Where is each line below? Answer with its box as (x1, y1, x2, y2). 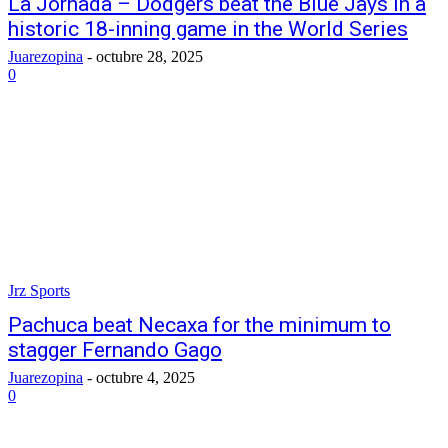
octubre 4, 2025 (96, 369, 195, 386)
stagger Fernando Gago (8, 338, 222, 362)
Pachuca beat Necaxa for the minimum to (8, 313, 391, 337)
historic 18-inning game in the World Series (8, 17, 408, 41)
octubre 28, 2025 (96, 48, 203, 65)
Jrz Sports (8, 282, 70, 299)
